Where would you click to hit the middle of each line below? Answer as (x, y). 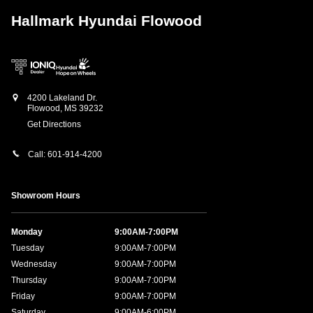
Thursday (29, 281)
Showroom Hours (46, 196)
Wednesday (34, 264)
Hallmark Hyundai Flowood (107, 21)
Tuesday (28, 248)
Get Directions (54, 124)
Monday (27, 232)
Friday (23, 297)
